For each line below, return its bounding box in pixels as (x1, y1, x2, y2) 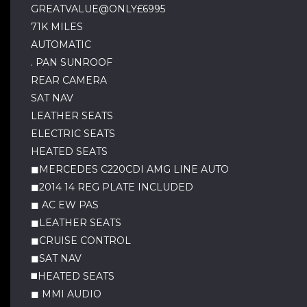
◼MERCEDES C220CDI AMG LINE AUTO (31, 163, 229, 175)
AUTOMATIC (31, 38, 91, 51)
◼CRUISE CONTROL (31, 234, 131, 247)
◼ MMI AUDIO (31, 288, 101, 300)
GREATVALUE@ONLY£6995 (31, 3, 165, 15)
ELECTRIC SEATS (31, 127, 115, 140)
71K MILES (31, 21, 83, 33)
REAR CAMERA (31, 74, 107, 86)
